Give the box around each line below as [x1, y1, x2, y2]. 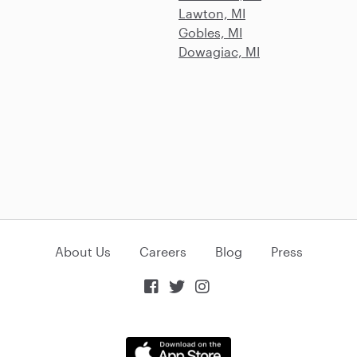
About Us [54, 244, 111, 260]
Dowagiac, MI [178, 44, 260, 60]
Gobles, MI [178, 25, 242, 41]
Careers [139, 244, 186, 260]
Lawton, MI [178, 6, 245, 22]
